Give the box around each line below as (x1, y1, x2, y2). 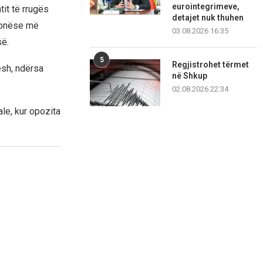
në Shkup (172, 71, 208, 81)
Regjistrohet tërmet (172, 60, 249, 70)
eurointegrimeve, (172, 2, 240, 12)
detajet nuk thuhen (172, 13, 244, 23)
